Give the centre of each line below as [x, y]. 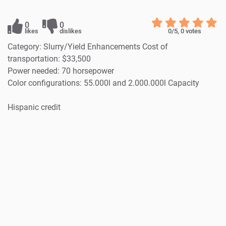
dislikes [71, 31]
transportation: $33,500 [49, 59]
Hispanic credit [34, 107]
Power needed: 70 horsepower [61, 71]
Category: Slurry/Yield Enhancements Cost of [88, 46]
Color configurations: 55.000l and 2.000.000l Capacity [103, 83]
